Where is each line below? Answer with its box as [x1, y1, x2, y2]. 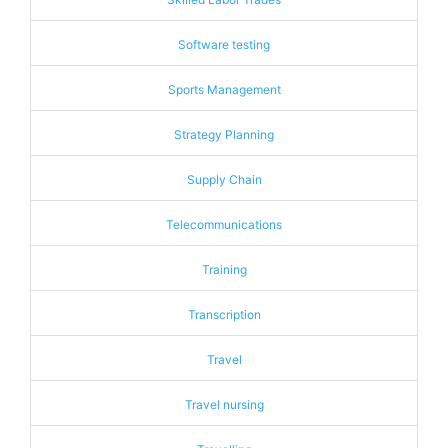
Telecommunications [166, 217, 282, 232]
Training [201, 262, 247, 277]
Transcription [187, 307, 261, 322]
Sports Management [167, 82, 281, 97]
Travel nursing [184, 397, 264, 412]
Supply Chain [186, 172, 262, 187]
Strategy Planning [174, 127, 274, 142]
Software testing [178, 37, 270, 52]
